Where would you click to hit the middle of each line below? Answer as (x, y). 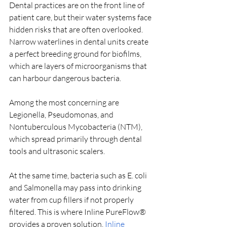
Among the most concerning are (65, 102)
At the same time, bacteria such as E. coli (79, 175)
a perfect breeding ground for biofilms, (76, 53)
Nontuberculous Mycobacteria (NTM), (77, 126)
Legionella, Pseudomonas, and (62, 114)
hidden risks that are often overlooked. (77, 29)
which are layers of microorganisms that (79, 66)
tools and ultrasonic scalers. (58, 151)
